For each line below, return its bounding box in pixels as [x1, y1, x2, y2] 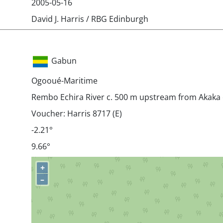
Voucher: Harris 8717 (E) [31, 108, 122, 119]
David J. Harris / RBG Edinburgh [31, 13, 148, 24]
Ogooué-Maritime [31, 75, 98, 86]
